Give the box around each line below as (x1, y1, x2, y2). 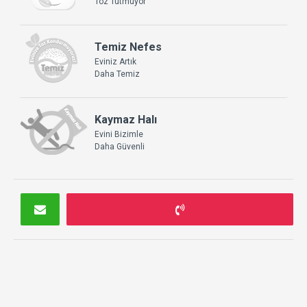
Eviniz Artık (95, 56, 136, 66)
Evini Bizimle (95, 129, 143, 139)
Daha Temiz (95, 69, 140, 79)
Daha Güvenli (95, 141, 145, 151)
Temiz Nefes (95, 40, 162, 53)
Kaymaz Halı (95, 112, 157, 126)
